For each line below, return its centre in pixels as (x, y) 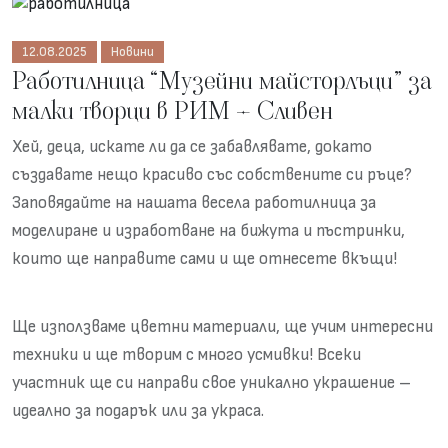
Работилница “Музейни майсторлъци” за (222, 80)
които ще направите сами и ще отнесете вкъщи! (204, 259)
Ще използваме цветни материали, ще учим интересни (222, 327)
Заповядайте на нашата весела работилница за (194, 203)
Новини (132, 52)
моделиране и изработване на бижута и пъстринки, (208, 231)
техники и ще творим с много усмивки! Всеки (186, 355)
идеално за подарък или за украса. (138, 411)
